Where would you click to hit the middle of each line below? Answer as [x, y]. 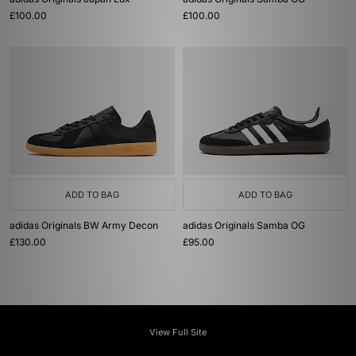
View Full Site [178, 332]
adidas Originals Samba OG [244, 225]
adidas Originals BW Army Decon [84, 225]
